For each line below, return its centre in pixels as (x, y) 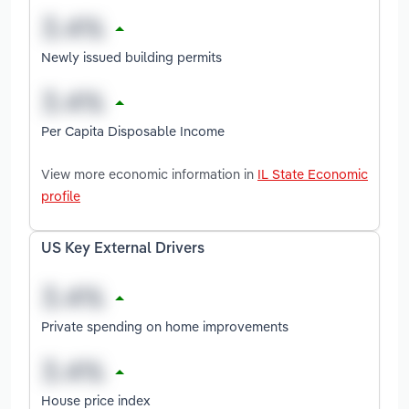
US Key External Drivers (123, 249)
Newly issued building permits (131, 57)
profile (61, 195)
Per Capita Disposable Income (133, 131)
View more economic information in (149, 173)
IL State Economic (313, 173)
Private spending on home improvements (165, 326)
